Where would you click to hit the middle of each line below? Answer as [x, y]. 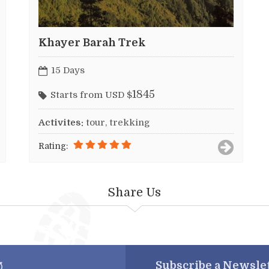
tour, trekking [118, 123]
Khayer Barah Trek [92, 43]
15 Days [68, 70]
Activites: [61, 123]
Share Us [134, 193]
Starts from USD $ [91, 95]
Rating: [53, 146]
